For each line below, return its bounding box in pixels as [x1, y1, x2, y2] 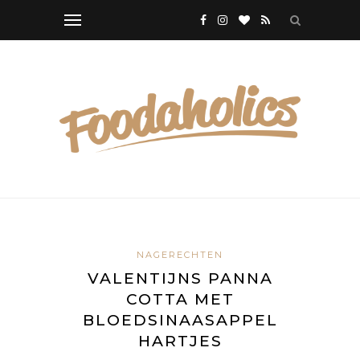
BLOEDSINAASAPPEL [82, 310, 278, 329]
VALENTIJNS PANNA [87, 268, 273, 288]
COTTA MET [125, 289, 235, 309]
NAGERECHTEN [137, 248, 223, 260]
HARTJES [137, 331, 223, 350]
